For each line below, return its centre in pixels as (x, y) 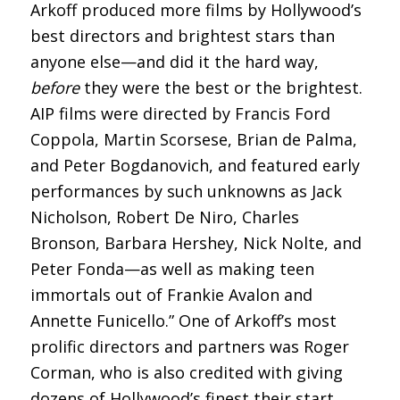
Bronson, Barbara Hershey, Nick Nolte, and (196, 243)
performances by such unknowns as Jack (186, 192)
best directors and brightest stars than (182, 36)
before (57, 88)
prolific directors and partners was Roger (189, 347)
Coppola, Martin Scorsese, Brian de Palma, (193, 140)
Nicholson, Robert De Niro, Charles (164, 217)
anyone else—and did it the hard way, (174, 62)
